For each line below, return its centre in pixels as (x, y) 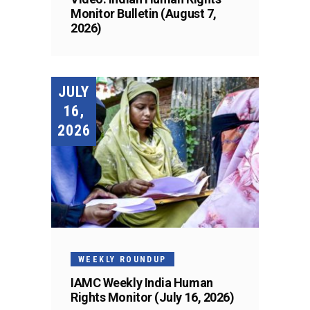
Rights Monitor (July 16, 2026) (153, 298)
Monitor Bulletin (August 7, (144, 14)
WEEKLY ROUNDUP (122, 260)
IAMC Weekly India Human (142, 283)
